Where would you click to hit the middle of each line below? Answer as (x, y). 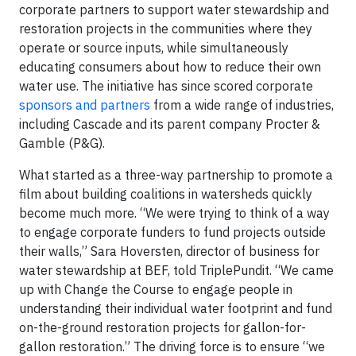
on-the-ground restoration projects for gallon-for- (163, 327)
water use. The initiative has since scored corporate (166, 85)
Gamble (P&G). (62, 143)
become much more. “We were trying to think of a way (174, 213)
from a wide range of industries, (242, 104)
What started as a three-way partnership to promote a (176, 174)
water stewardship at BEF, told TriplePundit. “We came (176, 270)
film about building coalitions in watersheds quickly (166, 193)
